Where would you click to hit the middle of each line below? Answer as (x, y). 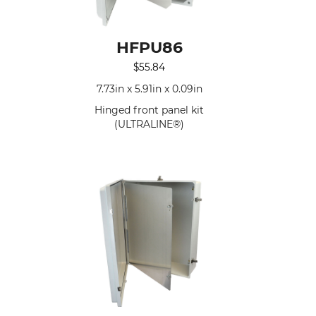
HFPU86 (149, 47)
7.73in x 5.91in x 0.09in (149, 89)
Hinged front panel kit (150, 110)
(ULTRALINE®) (150, 124)
